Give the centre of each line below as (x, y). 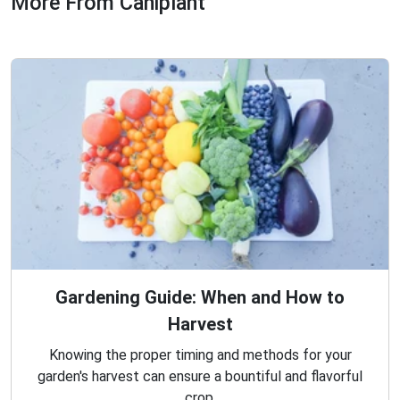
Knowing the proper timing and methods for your (200, 354)
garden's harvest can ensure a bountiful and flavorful (200, 376)
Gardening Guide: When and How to (200, 297)
